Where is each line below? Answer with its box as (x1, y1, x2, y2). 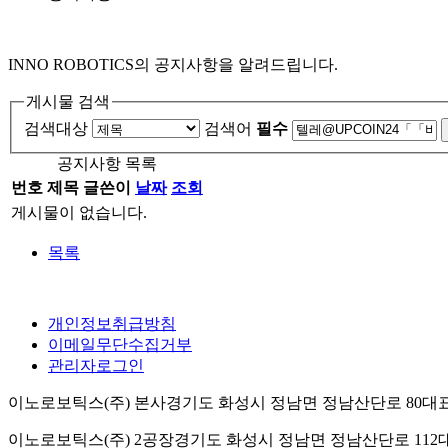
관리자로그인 (48, 357, 144, 375)
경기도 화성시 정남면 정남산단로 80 (166, 394, 422, 412)
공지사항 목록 (57, 155, 157, 173)
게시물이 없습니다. (11, 204, 147, 222)
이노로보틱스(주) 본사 (8, 394, 166, 412)
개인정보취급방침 (48, 315, 176, 333)
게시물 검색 (26, 92, 110, 110)
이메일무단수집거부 (48, 336, 192, 354)
